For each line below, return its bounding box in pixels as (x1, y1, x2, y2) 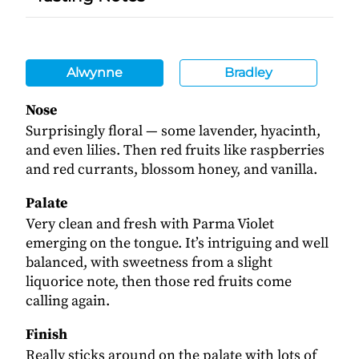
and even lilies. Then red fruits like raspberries (26, 140, 325, 159)
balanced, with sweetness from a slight (26, 252, 272, 272)
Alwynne (66, 64, 123, 80)
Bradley (224, 64, 272, 80)
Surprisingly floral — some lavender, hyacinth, (26, 121, 321, 140)
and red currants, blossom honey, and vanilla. (26, 159, 317, 179)
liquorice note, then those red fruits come (26, 272, 292, 291)
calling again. (26, 291, 110, 310)
